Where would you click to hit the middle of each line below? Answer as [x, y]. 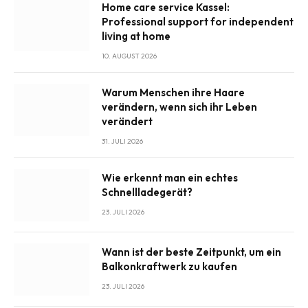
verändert [127, 122]
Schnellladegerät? [147, 192]
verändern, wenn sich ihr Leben [179, 107]
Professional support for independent [198, 22]
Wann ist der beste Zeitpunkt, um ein [191, 252]
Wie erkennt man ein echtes [170, 178]
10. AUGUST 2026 [129, 56]
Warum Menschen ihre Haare [173, 93]
